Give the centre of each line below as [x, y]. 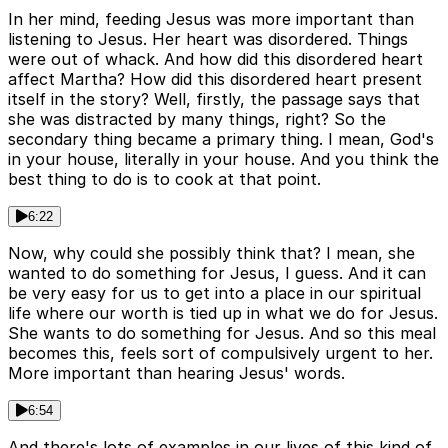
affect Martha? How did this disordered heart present [215, 79]
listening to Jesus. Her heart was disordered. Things [208, 39]
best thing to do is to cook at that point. [164, 179]
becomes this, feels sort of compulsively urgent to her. [220, 353]
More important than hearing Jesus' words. [176, 373]
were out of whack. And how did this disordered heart [215, 59]
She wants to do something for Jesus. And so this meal [222, 333]
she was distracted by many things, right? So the [197, 119]
